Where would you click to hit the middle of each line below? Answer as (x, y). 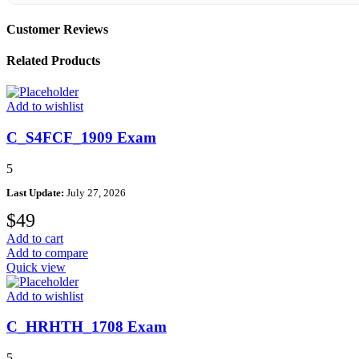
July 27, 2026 (95, 192)
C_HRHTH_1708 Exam (87, 327)
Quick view (36, 267)
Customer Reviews (57, 29)
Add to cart (35, 238)
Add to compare (47, 252)
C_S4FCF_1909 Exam (81, 137)
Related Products (53, 60)
